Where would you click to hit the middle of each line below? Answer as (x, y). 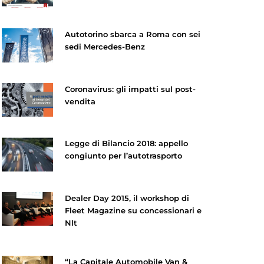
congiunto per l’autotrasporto (123, 156)
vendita (80, 101)
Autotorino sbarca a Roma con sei (132, 34)
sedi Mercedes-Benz (105, 47)
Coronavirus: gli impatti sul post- (130, 89)
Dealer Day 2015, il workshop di (127, 198)
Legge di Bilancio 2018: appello (126, 143)
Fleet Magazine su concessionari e (133, 210)
